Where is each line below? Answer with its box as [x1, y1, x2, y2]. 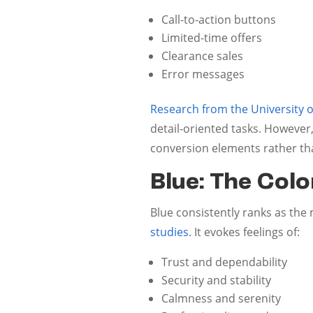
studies [150, 224, 189, 240]
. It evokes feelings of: [189, 224, 300, 240]
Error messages [161, 66, 245, 82]
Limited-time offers [161, 29, 263, 45]
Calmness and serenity [161, 290, 282, 306]
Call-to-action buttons [161, 11, 277, 27]
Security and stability [161, 272, 272, 288]
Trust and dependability [161, 254, 288, 270]
